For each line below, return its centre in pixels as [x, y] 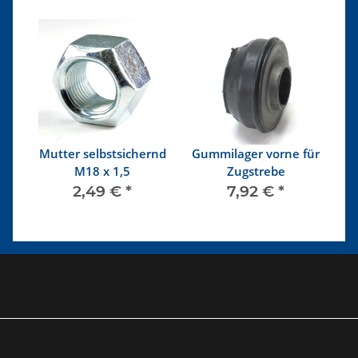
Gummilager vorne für [256, 154]
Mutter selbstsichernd [102, 154]
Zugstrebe [256, 171]
